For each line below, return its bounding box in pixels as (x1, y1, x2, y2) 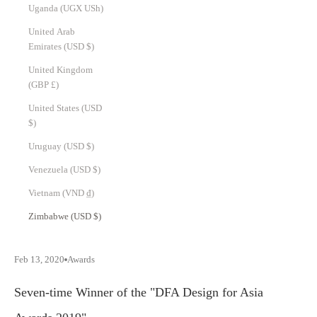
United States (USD (28, 103, 102, 114)
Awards (67, 254, 95, 265)
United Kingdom (28, 64, 93, 76)
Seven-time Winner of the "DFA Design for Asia (14, 285, 263, 300)
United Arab (28, 26, 75, 38)
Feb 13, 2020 (14, 254, 64, 265)
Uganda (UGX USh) (84, 3, 103, 14)
